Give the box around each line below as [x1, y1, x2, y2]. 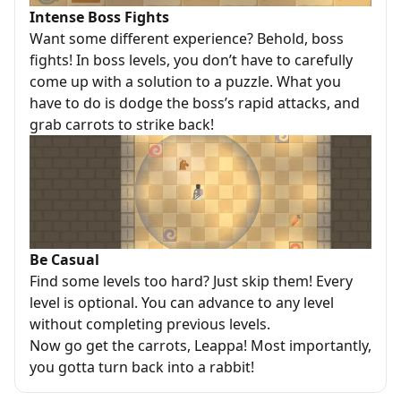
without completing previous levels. [30, 314, 270, 334]
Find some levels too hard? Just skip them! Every [30, 271, 353, 291]
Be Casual [30, 250, 99, 269]
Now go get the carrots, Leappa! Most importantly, [30, 336, 371, 355]
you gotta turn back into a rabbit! [30, 357, 254, 377]
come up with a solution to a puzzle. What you [30, 72, 341, 91]
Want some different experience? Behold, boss [30, 29, 344, 48]
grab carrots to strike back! [30, 115, 214, 134]
